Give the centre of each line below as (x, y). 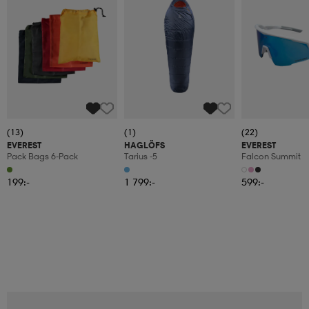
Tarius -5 (141, 157)
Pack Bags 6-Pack (42, 157)
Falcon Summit (271, 157)
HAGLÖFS (144, 146)
